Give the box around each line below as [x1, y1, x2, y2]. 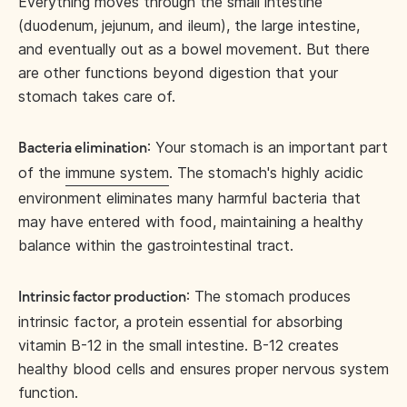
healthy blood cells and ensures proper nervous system [18, 359, 389, 378]
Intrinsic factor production [18, 289, 186, 305]
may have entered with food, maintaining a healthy [18, 212, 363, 231]
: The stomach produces [186, 286, 351, 305]
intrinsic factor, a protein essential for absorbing [18, 312, 342, 331]
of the [18, 163, 65, 182]
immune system [65, 163, 169, 182]
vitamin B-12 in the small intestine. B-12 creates [18, 335, 339, 354]
